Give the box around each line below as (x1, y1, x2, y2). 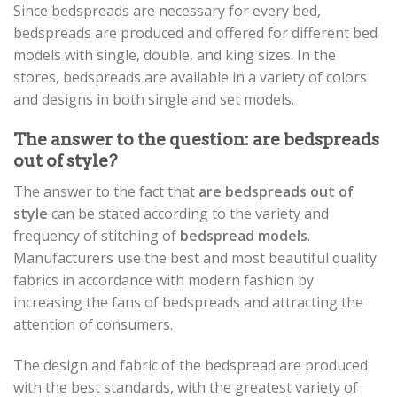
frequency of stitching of (13, 225, 180, 245)
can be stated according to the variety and (48, 203, 329, 223)
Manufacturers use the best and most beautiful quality (13, 247, 377, 268)
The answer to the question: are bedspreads (13, 129, 379, 151)
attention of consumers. (13, 314, 173, 334)
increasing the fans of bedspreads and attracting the (13, 292, 363, 312)
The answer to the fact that (13, 181, 198, 201)
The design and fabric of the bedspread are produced (13, 354, 368, 375)
